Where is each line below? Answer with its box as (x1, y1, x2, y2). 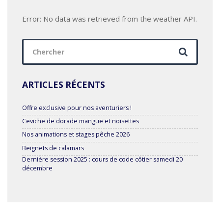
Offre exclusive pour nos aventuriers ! (22, 103, 132, 112)
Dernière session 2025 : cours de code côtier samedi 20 (22, 155, 183, 164)
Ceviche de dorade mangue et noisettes (22, 116, 139, 125)
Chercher (22, 39, 55, 49)
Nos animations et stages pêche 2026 (22, 130, 130, 139)
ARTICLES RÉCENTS (22, 79, 106, 91)
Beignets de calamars (22, 143, 84, 152)
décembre (22, 164, 53, 172)
